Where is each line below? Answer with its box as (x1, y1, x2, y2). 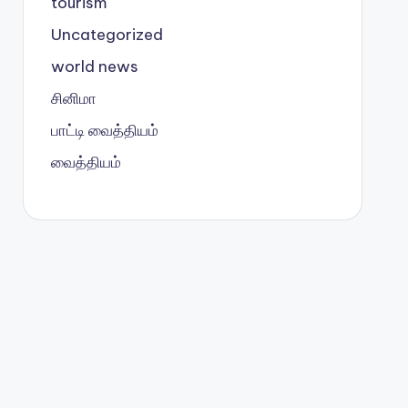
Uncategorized (50, 24, 163, 45)
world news (50, 56, 138, 76)
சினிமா (50, 87, 97, 108)
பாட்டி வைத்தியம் (50, 119, 158, 140)
